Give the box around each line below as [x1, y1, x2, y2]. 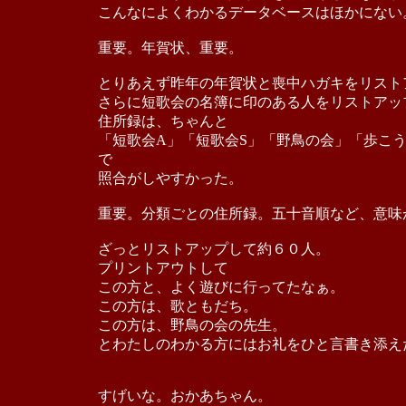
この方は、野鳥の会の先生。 [97, 317, 286, 333]
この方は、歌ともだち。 [97, 298, 257, 314]
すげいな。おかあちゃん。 [97, 388, 272, 403]
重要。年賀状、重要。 [97, 40, 243, 55]
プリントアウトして [97, 260, 228, 275]
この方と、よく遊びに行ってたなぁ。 [97, 279, 344, 295]
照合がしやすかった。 [97, 170, 243, 186]
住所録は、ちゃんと [97, 113, 228, 129]
